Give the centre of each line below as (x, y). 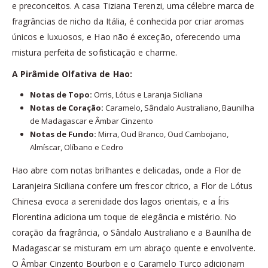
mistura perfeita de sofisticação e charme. (95, 52)
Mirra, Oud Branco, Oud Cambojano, (162, 134)
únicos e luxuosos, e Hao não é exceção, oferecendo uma (126, 36)
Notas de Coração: (66, 107)
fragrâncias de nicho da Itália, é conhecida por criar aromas (128, 21)
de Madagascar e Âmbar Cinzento (91, 121)
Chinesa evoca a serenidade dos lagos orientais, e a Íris (121, 201)
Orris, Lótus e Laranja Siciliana (147, 94)
